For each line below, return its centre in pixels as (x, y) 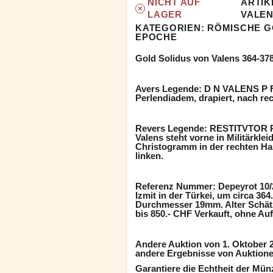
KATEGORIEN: (171, 28)
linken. (149, 156)
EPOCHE (156, 37)
